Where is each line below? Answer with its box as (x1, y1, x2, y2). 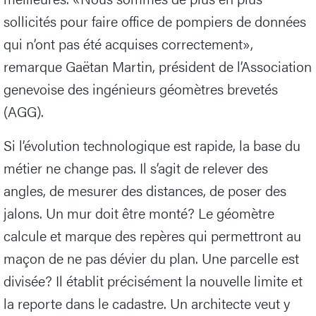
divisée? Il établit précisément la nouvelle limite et (4, 270, 303, 291)
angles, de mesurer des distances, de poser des (4, 180, 286, 201)
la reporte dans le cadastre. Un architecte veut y (4, 293, 290, 314)
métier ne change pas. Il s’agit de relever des (4, 157, 268, 178)
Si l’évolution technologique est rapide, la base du (4, 135, 300, 156)
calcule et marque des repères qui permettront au (4, 225, 301, 246)
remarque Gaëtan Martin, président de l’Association (4, 56, 312, 77)
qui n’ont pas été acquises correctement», (4, 33, 253, 54)
